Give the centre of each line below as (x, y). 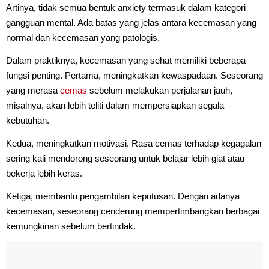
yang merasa (33, 90)
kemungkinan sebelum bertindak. (71, 226)
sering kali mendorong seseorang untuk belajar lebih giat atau (125, 158)
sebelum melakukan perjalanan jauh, (160, 90)
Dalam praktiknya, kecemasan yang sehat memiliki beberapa (126, 60)
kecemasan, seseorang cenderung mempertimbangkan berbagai (133, 211)
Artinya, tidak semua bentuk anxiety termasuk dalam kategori (126, 7)
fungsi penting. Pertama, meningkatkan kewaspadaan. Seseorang (134, 75)
